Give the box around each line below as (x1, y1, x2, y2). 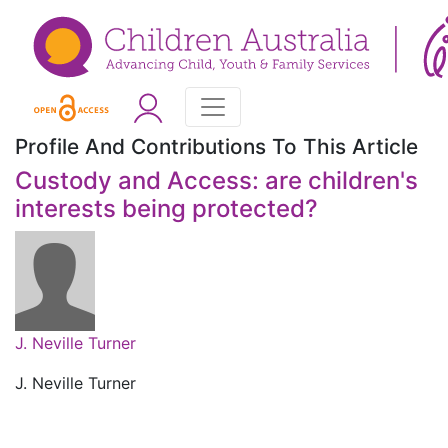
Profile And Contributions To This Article (15, 134, 418, 160)
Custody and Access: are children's (15, 166, 418, 196)
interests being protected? (15, 194, 318, 224)
